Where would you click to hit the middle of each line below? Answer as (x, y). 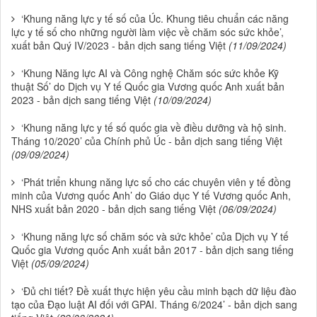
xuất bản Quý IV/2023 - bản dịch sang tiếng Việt (119, 46)
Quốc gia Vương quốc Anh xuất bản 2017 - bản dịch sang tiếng (152, 250)
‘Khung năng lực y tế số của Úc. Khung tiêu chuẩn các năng (155, 19)
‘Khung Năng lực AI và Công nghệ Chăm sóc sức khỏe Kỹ (150, 73)
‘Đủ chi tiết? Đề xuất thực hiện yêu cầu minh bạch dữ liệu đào (159, 291)
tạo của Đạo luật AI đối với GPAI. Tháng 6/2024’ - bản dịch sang (154, 305)
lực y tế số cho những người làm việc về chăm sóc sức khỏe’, (148, 32)
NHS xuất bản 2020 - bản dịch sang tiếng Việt (114, 209)
